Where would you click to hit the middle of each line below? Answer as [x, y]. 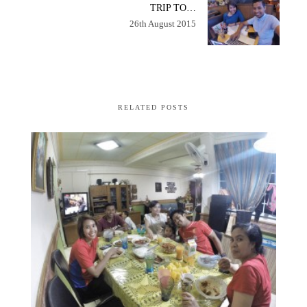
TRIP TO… [173, 8]
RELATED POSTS [153, 108]
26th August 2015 [163, 24]
